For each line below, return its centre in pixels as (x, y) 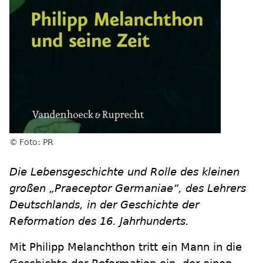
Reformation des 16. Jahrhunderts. (99, 221)
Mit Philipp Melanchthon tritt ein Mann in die (126, 247)
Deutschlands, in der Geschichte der (104, 205)
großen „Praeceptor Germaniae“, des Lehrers (128, 188)
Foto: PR (36, 142)
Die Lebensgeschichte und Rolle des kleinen (124, 172)
